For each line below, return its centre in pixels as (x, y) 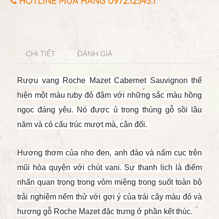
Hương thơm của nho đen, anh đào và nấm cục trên (109, 153)
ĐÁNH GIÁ (95, 54)
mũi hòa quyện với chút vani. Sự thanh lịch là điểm (109, 167)
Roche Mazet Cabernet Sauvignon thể (132, 80)
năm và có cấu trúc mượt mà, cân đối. (83, 124)
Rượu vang (40, 80)
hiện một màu (41, 95)
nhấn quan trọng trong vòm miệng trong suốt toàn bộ (109, 182)
